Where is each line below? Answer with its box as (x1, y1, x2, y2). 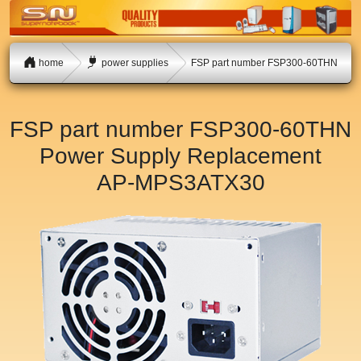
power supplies (98, 56, 168, 68)
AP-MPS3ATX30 (96, 170, 265, 196)
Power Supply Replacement (39, 143, 322, 169)
